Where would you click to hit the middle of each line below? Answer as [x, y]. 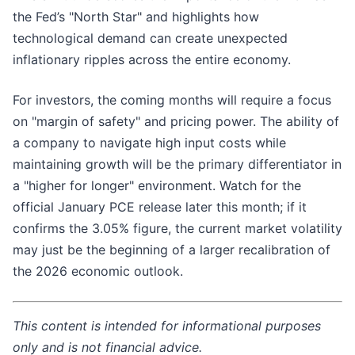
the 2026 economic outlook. [98, 271]
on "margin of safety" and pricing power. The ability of [176, 122]
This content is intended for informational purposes [167, 326]
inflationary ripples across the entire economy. [152, 60]
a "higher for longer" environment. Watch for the [157, 186]
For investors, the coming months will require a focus [172, 100]
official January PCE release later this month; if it [160, 207]
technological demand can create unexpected [150, 38]
